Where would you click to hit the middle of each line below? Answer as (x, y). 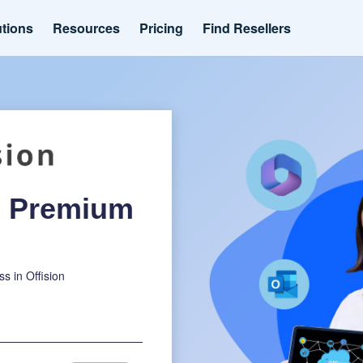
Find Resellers (247, 28)
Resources (87, 28)
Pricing (162, 28)
